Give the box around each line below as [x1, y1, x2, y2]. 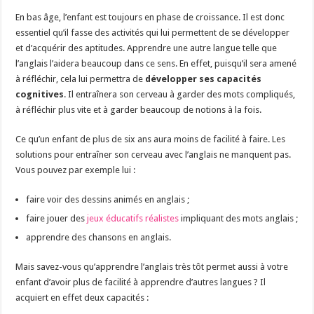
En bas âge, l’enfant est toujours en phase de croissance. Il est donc [15, 12, 285, 23]
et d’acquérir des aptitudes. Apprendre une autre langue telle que [15, 43, 278, 54]
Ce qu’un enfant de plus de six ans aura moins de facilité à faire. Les [15, 134, 286, 145]
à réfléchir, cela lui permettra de [15, 74, 146, 85]
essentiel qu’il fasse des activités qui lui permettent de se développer [15, 27, 290, 39]
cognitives [15, 89, 64, 100]
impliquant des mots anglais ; [179, 213, 299, 224]
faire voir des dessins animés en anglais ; [26, 194, 190, 205]
